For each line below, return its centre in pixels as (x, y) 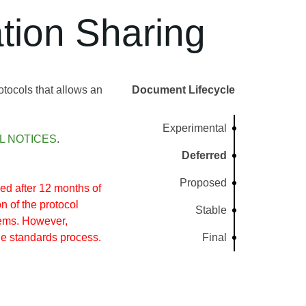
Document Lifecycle (183, 90)
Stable (211, 210)
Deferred (205, 155)
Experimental (195, 128)
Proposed (204, 183)
